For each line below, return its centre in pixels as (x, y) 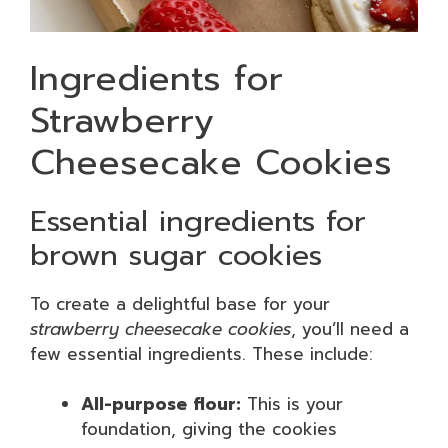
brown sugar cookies (176, 254)
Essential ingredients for (198, 220)
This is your (292, 404)
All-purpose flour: (161, 404)
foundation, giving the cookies (209, 429)
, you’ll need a (350, 328)
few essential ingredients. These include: (201, 353)
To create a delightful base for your (180, 303)
